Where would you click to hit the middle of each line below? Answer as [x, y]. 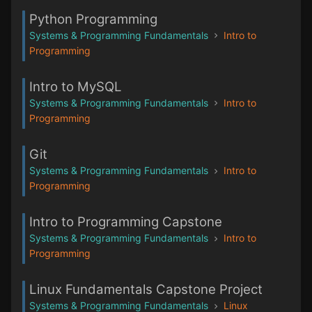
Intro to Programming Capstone [126, 222]
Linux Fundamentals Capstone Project [146, 290]
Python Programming [93, 19]
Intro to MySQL [76, 86]
